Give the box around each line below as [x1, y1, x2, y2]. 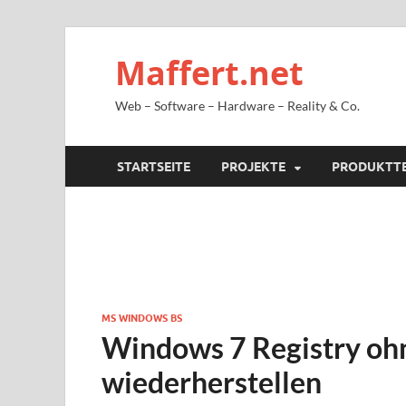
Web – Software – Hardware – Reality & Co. [115, 98, 360, 113]
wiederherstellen [101, 364, 322, 400]
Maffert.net [115, 51, 304, 95]
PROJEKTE [221, 159, 285, 174]
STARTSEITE [117, 159, 190, 174]
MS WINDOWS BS [101, 312, 182, 324]
